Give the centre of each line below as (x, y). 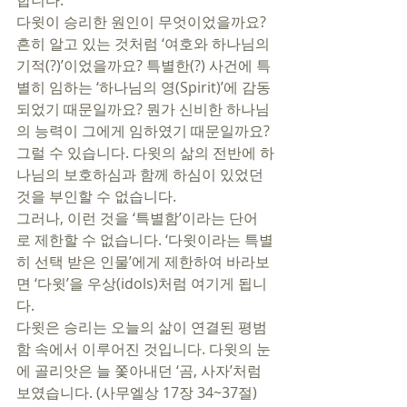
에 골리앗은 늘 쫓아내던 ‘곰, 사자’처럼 (141, 371)
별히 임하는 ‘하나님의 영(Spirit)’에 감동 (144, 87)
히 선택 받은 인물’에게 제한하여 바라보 (143, 262)
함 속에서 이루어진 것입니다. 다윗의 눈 (144, 349)
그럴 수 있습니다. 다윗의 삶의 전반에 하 (145, 153)
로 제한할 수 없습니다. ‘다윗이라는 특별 (145, 240)
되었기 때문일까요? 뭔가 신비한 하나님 (143, 109)
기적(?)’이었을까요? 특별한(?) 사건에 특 (144, 65)
